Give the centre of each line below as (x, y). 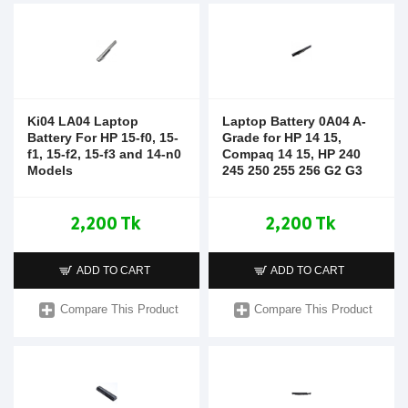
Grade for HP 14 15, (281, 137)
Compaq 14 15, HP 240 (291, 153)
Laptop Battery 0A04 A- (294, 121)
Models (50, 170)
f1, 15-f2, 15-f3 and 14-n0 (104, 153)
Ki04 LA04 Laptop (83, 121)
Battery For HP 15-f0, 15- (103, 137)
